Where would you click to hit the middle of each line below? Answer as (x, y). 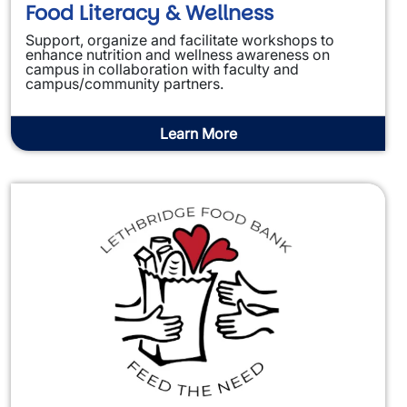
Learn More (198, 133)
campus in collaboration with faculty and (162, 69)
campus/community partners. (126, 83)
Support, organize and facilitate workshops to (180, 40)
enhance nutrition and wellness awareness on (178, 54)
